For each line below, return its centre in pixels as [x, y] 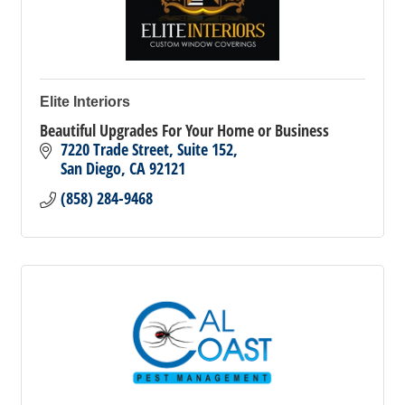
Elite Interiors [85, 102]
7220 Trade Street [114, 149]
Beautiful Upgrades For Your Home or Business [184, 130]
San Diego [90, 168]
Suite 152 [205, 149]
